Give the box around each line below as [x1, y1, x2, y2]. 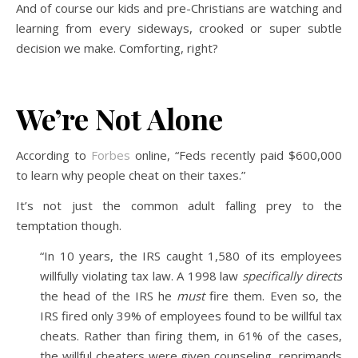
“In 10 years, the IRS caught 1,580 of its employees [40, 247, 342, 264]
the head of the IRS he [40, 287, 177, 304]
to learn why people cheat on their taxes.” [16, 166, 245, 183]
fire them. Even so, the [205, 287, 343, 304]
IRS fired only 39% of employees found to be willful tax [40, 307, 342, 324]
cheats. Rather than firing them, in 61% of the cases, [40, 327, 342, 344]
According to [16, 146, 91, 163]
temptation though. [16, 217, 121, 233]
